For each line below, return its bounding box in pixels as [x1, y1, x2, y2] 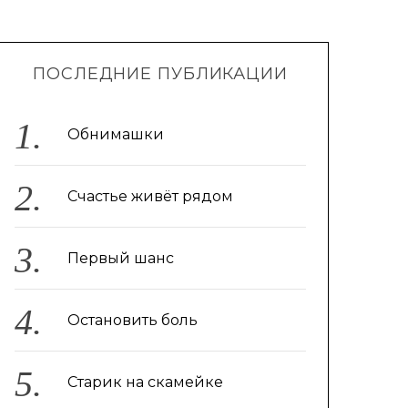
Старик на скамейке [66, 373, 223, 391]
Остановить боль [66, 311, 198, 329]
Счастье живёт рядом [66, 188, 233, 205]
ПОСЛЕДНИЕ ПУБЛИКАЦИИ [33, 64, 288, 84]
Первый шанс [66, 250, 174, 267]
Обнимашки [66, 126, 164, 143]
